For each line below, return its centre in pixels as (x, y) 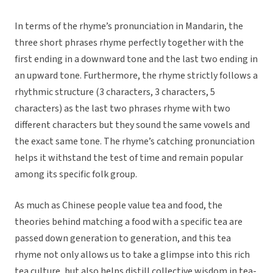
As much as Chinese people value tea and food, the (119, 206)
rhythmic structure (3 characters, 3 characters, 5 (115, 92)
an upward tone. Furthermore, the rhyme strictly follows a (136, 76)
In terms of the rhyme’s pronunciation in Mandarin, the (129, 27)
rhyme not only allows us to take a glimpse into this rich (132, 255)
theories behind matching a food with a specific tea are (129, 222)
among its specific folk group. (76, 175)
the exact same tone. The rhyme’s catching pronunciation (135, 142)
